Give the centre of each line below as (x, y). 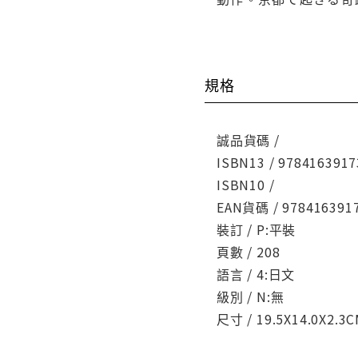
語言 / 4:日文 (256, 274)
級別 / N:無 (251, 296)
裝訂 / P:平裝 (257, 229)
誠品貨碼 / (248, 139)
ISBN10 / (246, 184)
